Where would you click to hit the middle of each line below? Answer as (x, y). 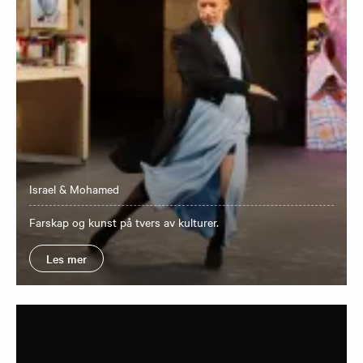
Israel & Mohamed (74, 188)
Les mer (66, 258)
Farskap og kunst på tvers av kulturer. (124, 222)
